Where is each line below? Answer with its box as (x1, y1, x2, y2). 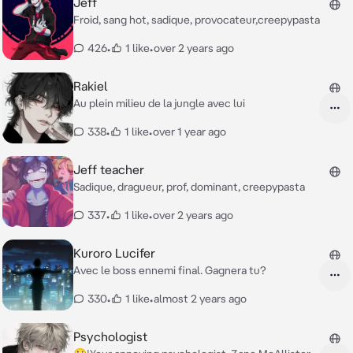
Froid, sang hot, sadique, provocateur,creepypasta (73, 13, 320, 26)
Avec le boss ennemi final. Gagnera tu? (73, 264, 266, 277)
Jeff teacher (73, 162, 144, 176)
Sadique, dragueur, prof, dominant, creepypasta (73, 180, 305, 193)
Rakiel (73, 79, 108, 93)
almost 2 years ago (154, 292, 247, 305)
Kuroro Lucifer (73, 246, 155, 260)
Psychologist (73, 329, 147, 344)
